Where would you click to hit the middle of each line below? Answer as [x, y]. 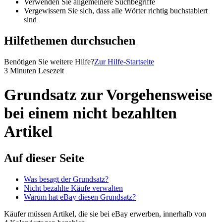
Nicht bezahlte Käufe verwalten [73, 188]
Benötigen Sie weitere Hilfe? [49, 61]
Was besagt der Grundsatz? [66, 179]
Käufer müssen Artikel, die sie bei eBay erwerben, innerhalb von [105, 214]
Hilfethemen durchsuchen [70, 40]
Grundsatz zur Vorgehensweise [108, 95]
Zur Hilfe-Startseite [124, 61]
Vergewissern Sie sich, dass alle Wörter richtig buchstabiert [116, 10]
